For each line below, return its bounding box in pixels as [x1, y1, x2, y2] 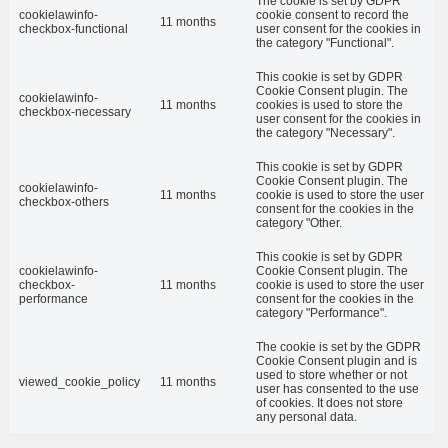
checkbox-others [19, 194, 109, 209]
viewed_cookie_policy [19, 374, 140, 389]
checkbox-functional [19, 21, 128, 36]
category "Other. [256, 215, 342, 230]
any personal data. [256, 409, 357, 424]
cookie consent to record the [256, 7, 409, 22]
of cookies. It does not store [256, 395, 403, 410]
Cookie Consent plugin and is [256, 353, 417, 368]
